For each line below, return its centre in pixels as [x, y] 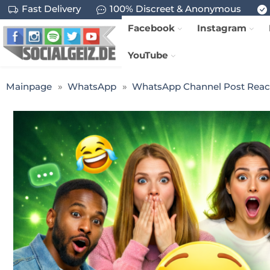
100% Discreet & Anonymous [175, 9]
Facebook [152, 28]
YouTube [148, 55]
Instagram [222, 28]
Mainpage [29, 86]
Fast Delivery [51, 9]
